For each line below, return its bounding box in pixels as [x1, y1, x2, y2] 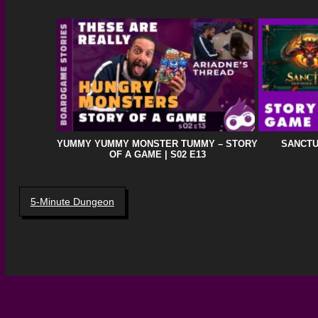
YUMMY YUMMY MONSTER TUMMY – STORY [57, 138, 258, 149]
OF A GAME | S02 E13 [109, 148, 206, 160]
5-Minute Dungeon [30, 195, 114, 207]
